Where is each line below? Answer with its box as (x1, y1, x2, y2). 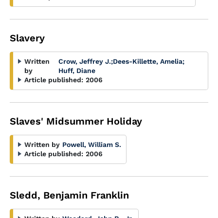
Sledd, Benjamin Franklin (10, 189, 129, 201)
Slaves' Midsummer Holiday (10, 115, 142, 127)
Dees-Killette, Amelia (112, 57, 182, 65)
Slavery (10, 32, 45, 44)
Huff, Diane (58, 67, 95, 74)
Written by (24, 141, 60, 148)
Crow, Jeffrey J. (58, 57, 111, 65)
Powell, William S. (62, 141, 121, 148)
